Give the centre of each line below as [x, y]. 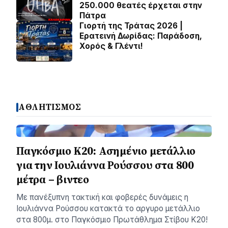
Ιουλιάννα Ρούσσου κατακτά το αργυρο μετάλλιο [108, 208]
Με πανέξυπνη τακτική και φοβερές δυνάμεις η [102, 197]
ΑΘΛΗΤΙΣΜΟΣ [50, 107]
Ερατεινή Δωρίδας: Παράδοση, [141, 36]
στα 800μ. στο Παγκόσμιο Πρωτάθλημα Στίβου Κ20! [114, 220]
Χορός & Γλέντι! [111, 46]
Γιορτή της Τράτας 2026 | [131, 26]
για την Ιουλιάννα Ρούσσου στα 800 [105, 165]
